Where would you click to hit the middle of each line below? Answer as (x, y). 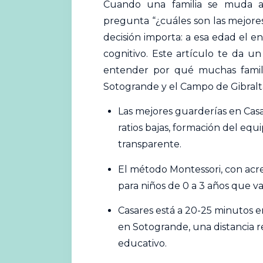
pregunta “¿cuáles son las (166, 21)
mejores (154, 112)
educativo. (143, 244)
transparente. (150, 144)
